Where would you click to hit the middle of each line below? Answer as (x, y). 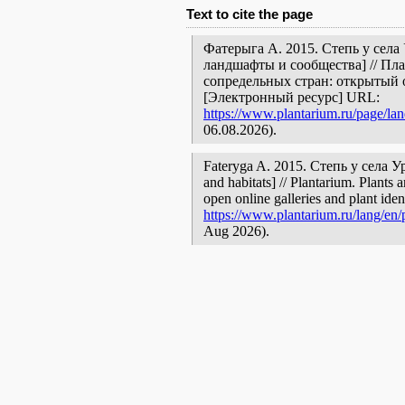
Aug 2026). (236, 231)
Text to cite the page (250, 14)
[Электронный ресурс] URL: (292, 97)
